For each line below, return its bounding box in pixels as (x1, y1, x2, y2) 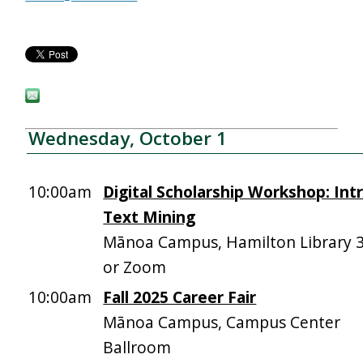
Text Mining (103, 206, 196, 228)
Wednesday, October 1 (28, 126, 228, 151)
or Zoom (103, 256, 167, 278)
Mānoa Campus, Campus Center (103, 311, 341, 333)
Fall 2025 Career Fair (103, 286, 257, 308)
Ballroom (103, 336, 172, 358)
